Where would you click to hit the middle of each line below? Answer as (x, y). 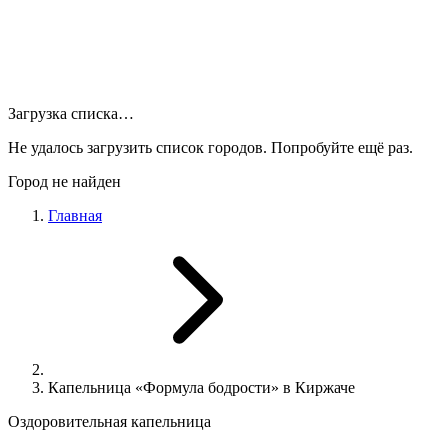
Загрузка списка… (71, 113)
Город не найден (64, 181)
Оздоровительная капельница (109, 421)
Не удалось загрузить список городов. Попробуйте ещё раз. (210, 147)
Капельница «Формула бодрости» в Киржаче (201, 387)
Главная (75, 215)
